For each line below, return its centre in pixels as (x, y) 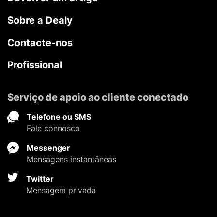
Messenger (48, 147)
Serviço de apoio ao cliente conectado (98, 97)
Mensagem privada (61, 190)
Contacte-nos (40, 42)
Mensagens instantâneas (71, 159)
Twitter (40, 178)
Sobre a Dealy (40, 20)
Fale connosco (53, 128)
